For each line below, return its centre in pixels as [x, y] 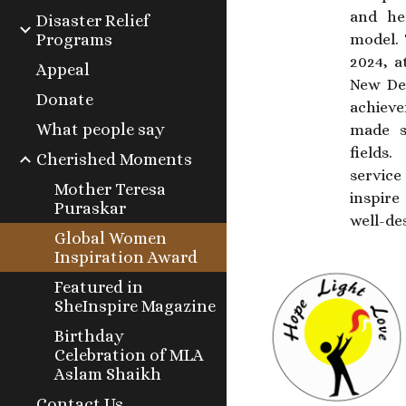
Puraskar [90, 208]
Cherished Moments [114, 159]
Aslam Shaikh [108, 374]
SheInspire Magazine [135, 306]
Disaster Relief [93, 20]
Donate [65, 99]
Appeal [63, 69]
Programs [74, 39]
